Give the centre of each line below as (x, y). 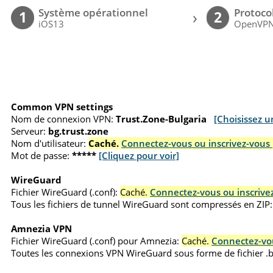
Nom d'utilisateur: (49, 143)
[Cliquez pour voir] (139, 155)
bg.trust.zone (79, 131)
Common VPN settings (62, 106)
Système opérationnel (94, 13)
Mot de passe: (41, 155)
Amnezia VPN (42, 228)
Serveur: (29, 131)
